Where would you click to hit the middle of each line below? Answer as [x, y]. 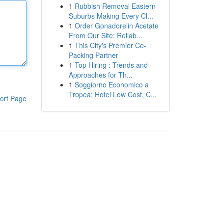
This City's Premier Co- [110, 45]
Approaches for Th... [100, 75]
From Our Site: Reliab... [105, 35]
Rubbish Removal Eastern [115, 6]
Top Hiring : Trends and [111, 65]
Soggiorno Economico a [111, 84]
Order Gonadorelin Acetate [116, 26]
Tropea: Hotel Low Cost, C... [112, 94]
